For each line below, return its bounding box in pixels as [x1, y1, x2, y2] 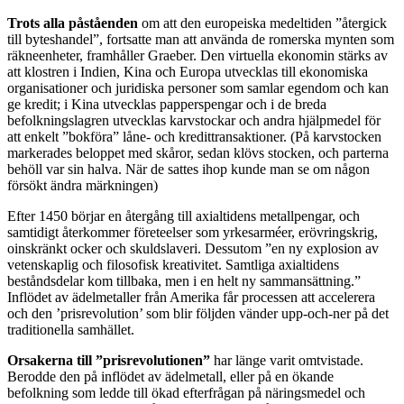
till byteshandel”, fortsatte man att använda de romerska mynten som [7, 32, 394, 48]
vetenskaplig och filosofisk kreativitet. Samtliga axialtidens [7, 257, 339, 273]
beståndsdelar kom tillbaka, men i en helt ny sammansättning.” [7, 273, 361, 289]
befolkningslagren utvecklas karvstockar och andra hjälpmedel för [7, 113, 381, 129]
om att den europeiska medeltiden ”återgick [138, 15, 387, 32]
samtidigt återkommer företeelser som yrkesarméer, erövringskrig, [7, 225, 378, 241]
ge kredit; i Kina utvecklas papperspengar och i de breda [7, 96, 326, 113]
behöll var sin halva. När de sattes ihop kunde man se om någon [7, 161, 370, 178]
